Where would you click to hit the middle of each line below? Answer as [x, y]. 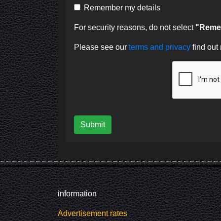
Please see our [101, 47]
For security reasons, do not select [135, 27]
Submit [93, 124]
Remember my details [122, 7]
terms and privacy [161, 47]
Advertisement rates [92, 213]
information [77, 193]
